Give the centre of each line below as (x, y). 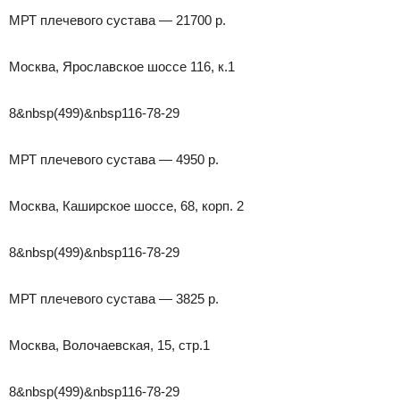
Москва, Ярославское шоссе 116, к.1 (122, 66)
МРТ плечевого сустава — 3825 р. (114, 298)
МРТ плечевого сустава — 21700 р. (117, 20)
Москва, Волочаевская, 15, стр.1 (109, 345)
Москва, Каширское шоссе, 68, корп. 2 (126, 205)
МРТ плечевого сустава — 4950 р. (114, 159)
